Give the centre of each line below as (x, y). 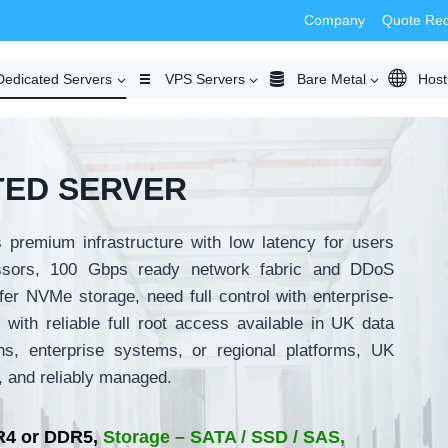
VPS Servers (204, 78)
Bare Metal (331, 78)
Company (335, 20)
